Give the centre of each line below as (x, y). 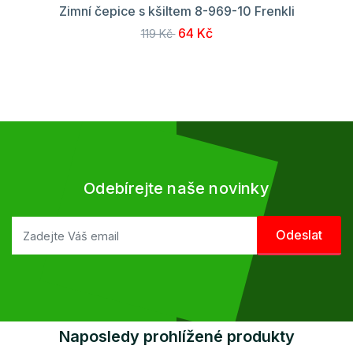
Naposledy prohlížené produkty (176, 336)
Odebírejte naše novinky (176, 189)
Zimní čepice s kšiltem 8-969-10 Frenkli (176, 11)
